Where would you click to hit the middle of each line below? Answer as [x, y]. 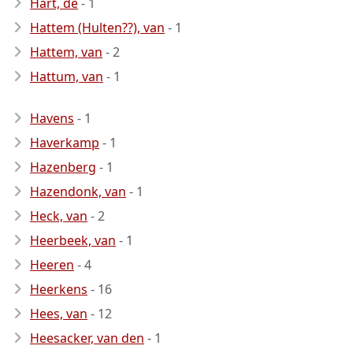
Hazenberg [63, 167]
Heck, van [59, 216]
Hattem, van [66, 52]
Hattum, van [67, 76]
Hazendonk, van [78, 191]
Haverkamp [65, 143]
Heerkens [59, 289]
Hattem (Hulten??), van [97, 28]
